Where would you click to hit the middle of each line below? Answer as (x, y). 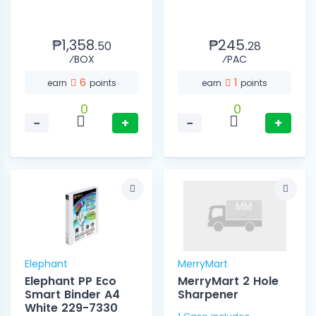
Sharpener (208, 295)
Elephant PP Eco (71, 281)
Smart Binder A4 (72, 295)
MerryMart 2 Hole (228, 281)
